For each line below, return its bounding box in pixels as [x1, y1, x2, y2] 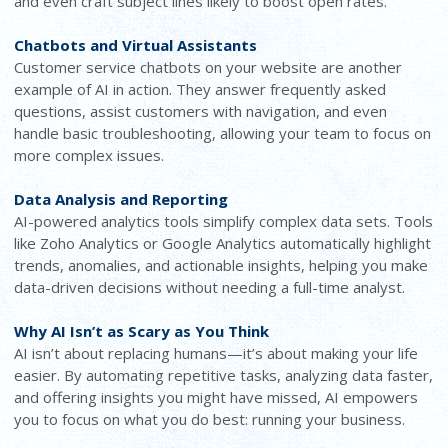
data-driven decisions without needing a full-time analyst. [14, 276, 406, 297]
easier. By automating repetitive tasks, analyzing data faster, [14, 364, 434, 385]
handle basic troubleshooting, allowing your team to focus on [14, 122, 432, 143]
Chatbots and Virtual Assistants [14, 34, 258, 55]
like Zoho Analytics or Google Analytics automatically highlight [14, 232, 432, 253]
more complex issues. [14, 144, 165, 165]
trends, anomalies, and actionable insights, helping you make [14, 254, 429, 275]
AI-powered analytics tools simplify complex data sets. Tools [14, 210, 434, 231]
